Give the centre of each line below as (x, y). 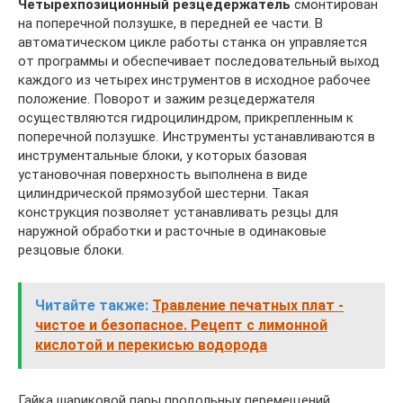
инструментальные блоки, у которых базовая (162, 155)
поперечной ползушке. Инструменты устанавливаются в (197, 136)
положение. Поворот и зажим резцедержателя (166, 99)
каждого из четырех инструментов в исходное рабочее (194, 80)
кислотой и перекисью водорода (151, 345)
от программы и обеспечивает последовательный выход (199, 61)
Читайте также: (92, 305)
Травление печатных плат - (248, 305)
